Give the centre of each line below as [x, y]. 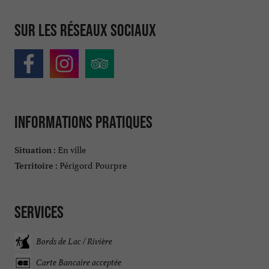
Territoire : [36, 165]
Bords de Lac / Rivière [74, 241]
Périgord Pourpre [92, 164]
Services [39, 212]
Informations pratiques [83, 122]
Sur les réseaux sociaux [85, 30]
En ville [71, 148]
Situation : [35, 150]
